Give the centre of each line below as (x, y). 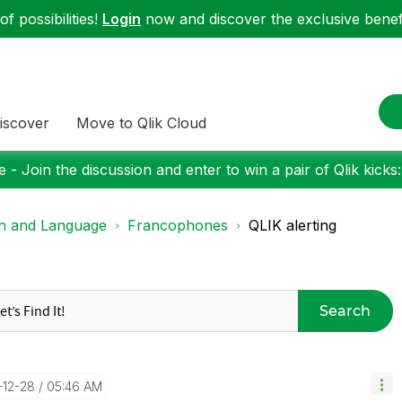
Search (345, 310)
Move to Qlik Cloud (141, 122)
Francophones (178, 225)
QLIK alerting (293, 225)
